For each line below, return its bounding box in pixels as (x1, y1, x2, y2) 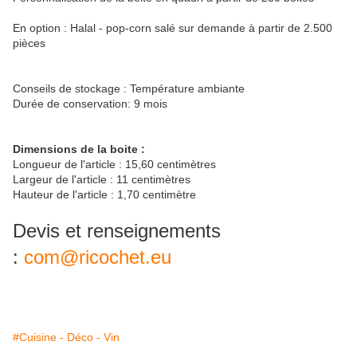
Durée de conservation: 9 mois (13, 97, 167, 111)
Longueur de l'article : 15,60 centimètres (13, 158, 216, 171)
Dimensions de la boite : (13, 143, 145, 156)
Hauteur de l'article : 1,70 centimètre (13, 188, 196, 202)
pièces (13, 37, 45, 50)
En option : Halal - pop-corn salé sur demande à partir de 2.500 (13, 22, 332, 35)
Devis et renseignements (13, 220, 221, 242)
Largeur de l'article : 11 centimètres (13, 173, 190, 186)
